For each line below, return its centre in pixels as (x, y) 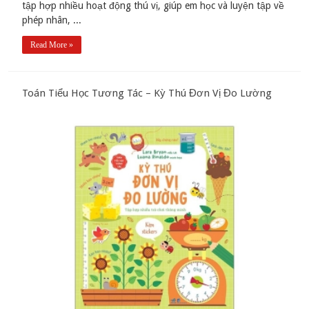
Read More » (52, 45)
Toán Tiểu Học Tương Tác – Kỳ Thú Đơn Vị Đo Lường (147, 93)
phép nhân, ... (52, 20)
